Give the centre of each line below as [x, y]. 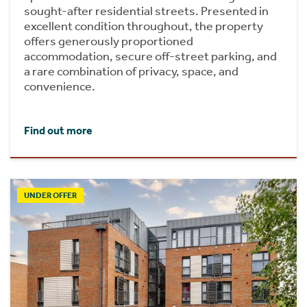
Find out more [58, 131]
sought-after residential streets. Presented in [146, 11]
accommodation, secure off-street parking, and [150, 56]
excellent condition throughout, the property [144, 26]
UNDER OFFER [50, 196]
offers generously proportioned [109, 41]
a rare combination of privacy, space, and [131, 71]
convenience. [60, 86]
